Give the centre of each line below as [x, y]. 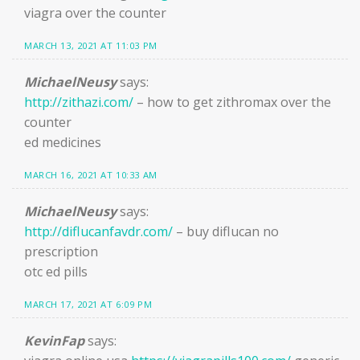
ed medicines [63, 142]
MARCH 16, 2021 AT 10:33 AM [91, 175]
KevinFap [54, 340]
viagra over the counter [95, 13]
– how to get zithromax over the [232, 102]
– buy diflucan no [226, 231]
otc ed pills [56, 271]
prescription [61, 251]
